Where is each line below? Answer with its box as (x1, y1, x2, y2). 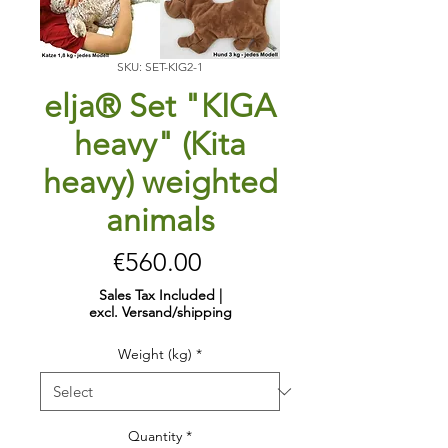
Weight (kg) (118, 345, 192, 364)
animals (105, 201, 215, 240)
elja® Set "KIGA (44, 87, 276, 126)
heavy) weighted (42, 163, 278, 202)
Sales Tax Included (98, 286, 215, 305)
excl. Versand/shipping (88, 303, 232, 322)
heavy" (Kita (74, 125, 246, 164)
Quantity (128, 427, 182, 446)
